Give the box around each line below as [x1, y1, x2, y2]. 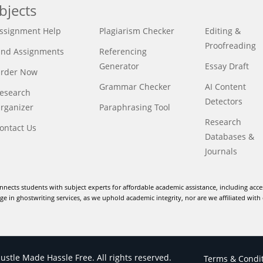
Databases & [204, 130, 254, 142]
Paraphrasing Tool [99, 101, 171, 113]
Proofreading [204, 39, 256, 51]
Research [204, 116, 241, 127]
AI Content [204, 80, 246, 92]
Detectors [204, 95, 242, 107]
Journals [204, 145, 237, 157]
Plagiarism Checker [99, 25, 175, 36]
